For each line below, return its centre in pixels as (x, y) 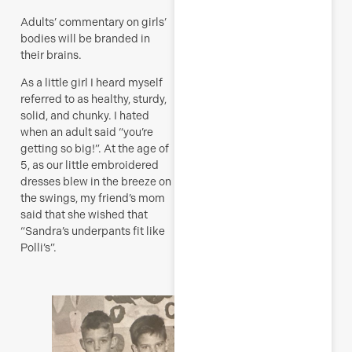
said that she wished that (84, 214)
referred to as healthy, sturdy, (93, 99)
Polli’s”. (38, 247)
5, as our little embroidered (90, 165)
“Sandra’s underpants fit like (93, 231)
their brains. (51, 55)
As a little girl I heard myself (92, 82)
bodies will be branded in (85, 38)
